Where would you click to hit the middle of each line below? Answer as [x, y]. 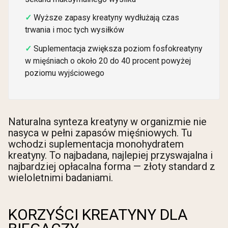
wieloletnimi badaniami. [61, 177]
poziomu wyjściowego [65, 73]
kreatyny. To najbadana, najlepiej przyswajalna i [110, 155]
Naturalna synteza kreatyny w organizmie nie [107, 121]
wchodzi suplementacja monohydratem [96, 144]
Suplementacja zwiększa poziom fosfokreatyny [118, 49]
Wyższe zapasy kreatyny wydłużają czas [106, 18]
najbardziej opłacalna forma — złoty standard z [112, 166]
